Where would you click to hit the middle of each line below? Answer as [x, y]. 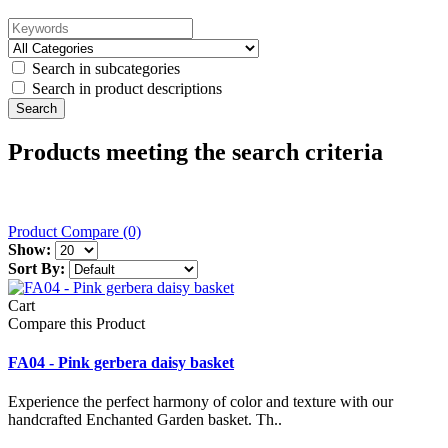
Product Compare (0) [74, 231]
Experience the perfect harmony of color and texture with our [200, 402]
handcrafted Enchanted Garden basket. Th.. [145, 420]
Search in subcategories [104, 68]
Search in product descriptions [125, 88]
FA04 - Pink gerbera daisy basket [121, 362]
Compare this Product [76, 323]
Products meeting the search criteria [195, 151]
